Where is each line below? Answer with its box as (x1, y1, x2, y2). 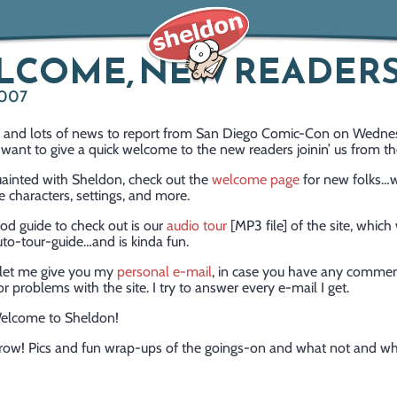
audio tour (167, 217, 227, 234)
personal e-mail (117, 263, 212, 280)
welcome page (212, 171, 300, 188)
